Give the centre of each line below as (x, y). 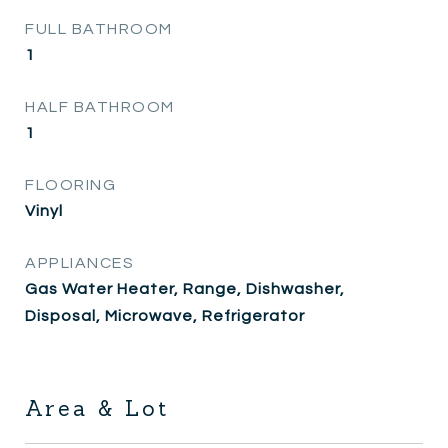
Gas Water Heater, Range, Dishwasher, (185, 288)
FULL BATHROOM (99, 28)
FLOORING (70, 184)
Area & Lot (97, 408)
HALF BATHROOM (100, 106)
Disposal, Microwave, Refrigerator (165, 315)
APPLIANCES (79, 262)
